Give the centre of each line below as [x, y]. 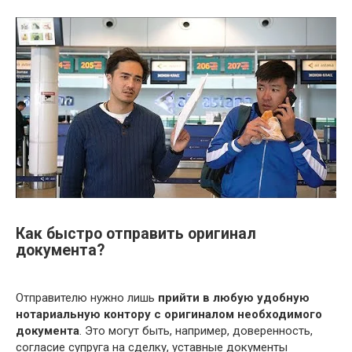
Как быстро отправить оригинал [136, 233]
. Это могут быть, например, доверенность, [196, 330]
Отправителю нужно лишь [87, 297]
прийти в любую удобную [234, 297]
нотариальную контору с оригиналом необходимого [169, 314]
